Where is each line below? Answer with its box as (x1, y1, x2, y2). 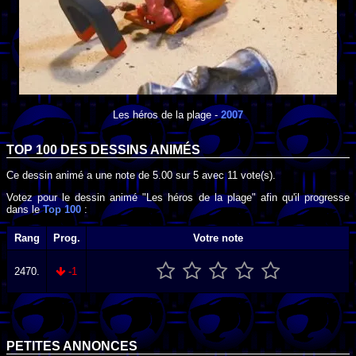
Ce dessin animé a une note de (6, 168, 153, 181)
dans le (6, 203, 43, 215)
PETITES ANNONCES (6, 339, 137, 354)
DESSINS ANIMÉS (91, 143, 200, 157)
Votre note (192, 232, 243, 245)
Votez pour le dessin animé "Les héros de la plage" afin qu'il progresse (6, 191, 350, 203)
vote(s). (238, 168, 276, 181)
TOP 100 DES (6, 143, 91, 157)
